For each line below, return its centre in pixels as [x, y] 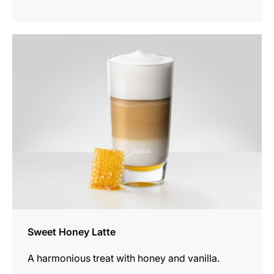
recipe [26, 58]
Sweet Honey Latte [72, 231]
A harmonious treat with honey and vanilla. [124, 258]
